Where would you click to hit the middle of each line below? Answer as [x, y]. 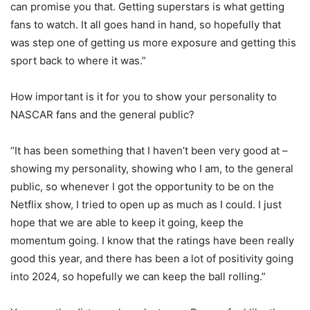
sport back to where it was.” [78, 61]
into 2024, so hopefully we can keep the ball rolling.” [138, 277]
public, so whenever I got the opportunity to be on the [142, 187]
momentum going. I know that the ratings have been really [152, 241]
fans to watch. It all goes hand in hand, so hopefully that [146, 25]
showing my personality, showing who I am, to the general [152, 169]
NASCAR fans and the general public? [102, 115]
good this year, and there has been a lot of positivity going [152, 259]
